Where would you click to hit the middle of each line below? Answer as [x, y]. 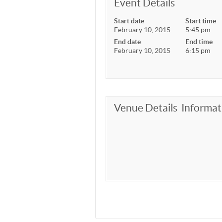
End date [127, 41]
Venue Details [146, 108]
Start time [200, 21]
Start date [129, 21]
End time [199, 41]
